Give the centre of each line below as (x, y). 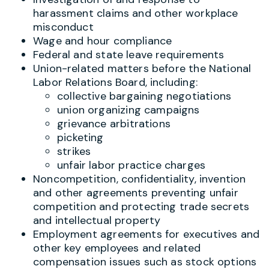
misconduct (63, 27)
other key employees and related (117, 248)
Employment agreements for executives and (147, 234)
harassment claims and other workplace (136, 13)
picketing (80, 137)
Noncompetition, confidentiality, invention (140, 179)
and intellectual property (97, 220)
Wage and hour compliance (103, 41)
